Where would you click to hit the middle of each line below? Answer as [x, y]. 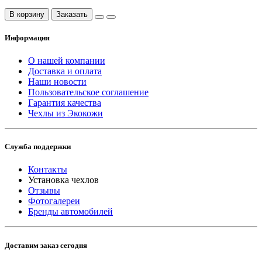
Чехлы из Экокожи [65, 113]
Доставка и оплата [65, 71]
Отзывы [44, 191]
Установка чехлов [63, 180]
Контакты [48, 170]
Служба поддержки [38, 147]
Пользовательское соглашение [88, 92]
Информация [27, 37]
